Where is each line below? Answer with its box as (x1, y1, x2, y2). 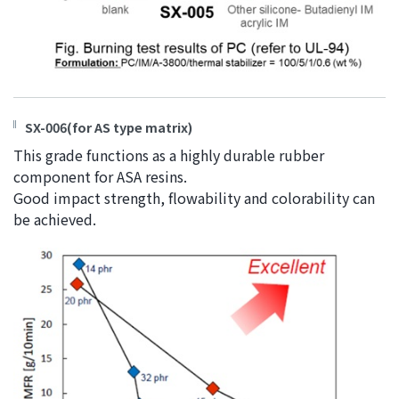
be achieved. (13, 208, 96, 231)
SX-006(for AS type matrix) (25, 118, 192, 137)
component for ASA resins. (13, 166, 187, 188)
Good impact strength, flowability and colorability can (13, 187, 375, 209)
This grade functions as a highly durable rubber (13, 144, 324, 167)
